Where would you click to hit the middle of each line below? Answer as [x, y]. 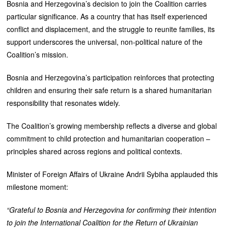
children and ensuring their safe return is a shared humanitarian [109, 90]
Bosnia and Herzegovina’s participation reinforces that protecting [111, 77]
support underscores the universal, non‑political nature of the [105, 41]
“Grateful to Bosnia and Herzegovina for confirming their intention [112, 209]
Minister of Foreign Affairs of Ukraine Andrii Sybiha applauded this [112, 174]
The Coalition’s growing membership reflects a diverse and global [112, 125]
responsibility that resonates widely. [64, 103]
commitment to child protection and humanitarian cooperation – [109, 138]
